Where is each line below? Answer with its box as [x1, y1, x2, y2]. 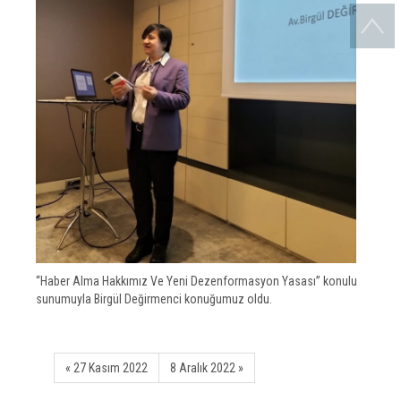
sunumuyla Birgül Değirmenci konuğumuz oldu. [36, 291, 272, 306]
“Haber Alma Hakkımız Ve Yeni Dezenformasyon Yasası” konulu [36, 273, 357, 288]
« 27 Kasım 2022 [65, 360, 148, 375]
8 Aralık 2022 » [170, 360, 243, 375]
